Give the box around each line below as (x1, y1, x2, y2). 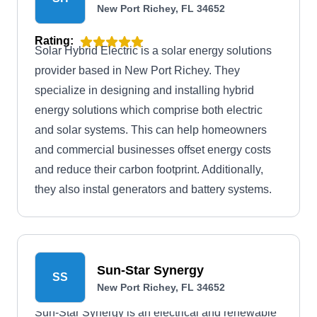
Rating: (35, 35, 74, 47)
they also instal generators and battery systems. (35, 183, 272, 195)
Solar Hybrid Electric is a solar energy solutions (35, 45, 272, 57)
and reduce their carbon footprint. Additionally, (35, 163, 263, 175)
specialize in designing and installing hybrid (35, 84, 254, 96)
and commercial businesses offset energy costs (35, 144, 271, 156)
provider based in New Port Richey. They (35, 64, 240, 76)
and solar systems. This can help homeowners (35, 124, 267, 136)
